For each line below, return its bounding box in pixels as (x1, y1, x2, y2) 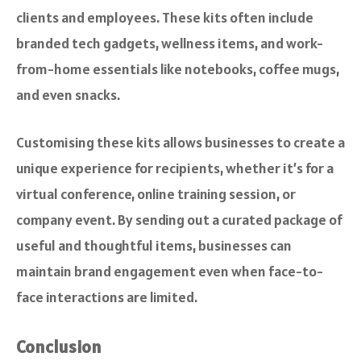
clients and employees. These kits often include (16, 8, 313, 27)
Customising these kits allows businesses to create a (16, 133, 345, 152)
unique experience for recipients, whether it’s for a (16, 159, 334, 178)
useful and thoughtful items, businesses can (16, 236, 292, 255)
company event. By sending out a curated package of (16, 210, 342, 230)
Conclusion (16, 335, 102, 359)
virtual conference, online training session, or (16, 185, 296, 204)
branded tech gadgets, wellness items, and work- (16, 34, 323, 53)
